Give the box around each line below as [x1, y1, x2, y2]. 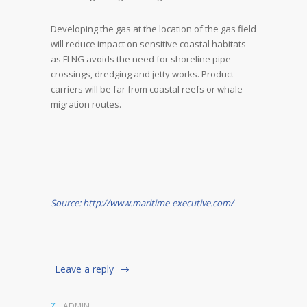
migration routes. [51, 98, 121, 110]
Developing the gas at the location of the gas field [51, 23, 256, 35]
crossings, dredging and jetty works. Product [51, 68, 234, 80]
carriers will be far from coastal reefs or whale [51, 83, 243, 95]
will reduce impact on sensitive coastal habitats [51, 38, 246, 50]
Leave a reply [55, 262, 114, 275]
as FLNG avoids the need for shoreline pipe [51, 53, 231, 65]
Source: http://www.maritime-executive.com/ [51, 197, 234, 209]
